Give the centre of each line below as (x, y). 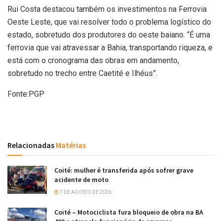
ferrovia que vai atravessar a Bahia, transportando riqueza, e (110, 47)
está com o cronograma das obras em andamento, (93, 60)
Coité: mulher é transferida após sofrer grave (124, 170)
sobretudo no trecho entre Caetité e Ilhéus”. (82, 73)
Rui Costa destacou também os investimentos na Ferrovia (107, 9)
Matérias (70, 145)
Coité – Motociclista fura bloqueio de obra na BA (129, 212)
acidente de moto (81, 179)
